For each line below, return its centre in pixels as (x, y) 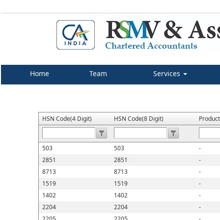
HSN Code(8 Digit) (139, 119)
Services (167, 73)
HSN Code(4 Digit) (67, 119)
